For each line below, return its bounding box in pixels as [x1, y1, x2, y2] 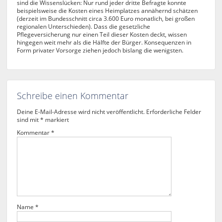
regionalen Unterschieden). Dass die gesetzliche [17, 22, 151, 31]
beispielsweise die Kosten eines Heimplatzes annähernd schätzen [17, 6, 198, 15]
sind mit [17, 115, 41, 124]
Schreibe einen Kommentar [17, 90, 129, 102]
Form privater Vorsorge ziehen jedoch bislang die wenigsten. [17, 46, 184, 55]
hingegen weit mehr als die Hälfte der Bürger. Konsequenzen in [17, 38, 192, 47]
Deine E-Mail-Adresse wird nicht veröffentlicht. [17, 108, 145, 116]
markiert [44, 115, 69, 124]
